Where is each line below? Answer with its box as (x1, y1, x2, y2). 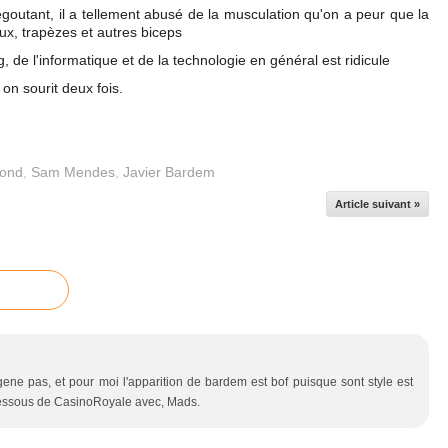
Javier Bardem (123, 164, 215, 180)
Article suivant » (335, 198, 420, 210)
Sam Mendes (31, 164, 115, 180)
